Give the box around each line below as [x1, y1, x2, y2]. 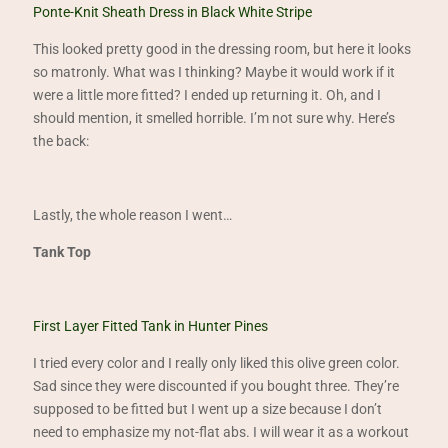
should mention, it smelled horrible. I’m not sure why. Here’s [33, 110, 396, 126]
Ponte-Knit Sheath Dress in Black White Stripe [33, 4, 313, 20]
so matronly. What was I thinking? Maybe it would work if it [33, 64, 396, 80]
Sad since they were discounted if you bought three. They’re [33, 378, 400, 394]
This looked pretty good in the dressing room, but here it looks [33, 41, 412, 57]
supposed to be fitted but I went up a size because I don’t [33, 401, 383, 417]
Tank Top [33, 244, 92, 260]
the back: [33, 133, 90, 149]
